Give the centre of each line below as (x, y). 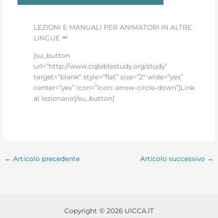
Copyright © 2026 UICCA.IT (109, 211)
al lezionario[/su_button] (74, 98)
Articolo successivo (173, 159)
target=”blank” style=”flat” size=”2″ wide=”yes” (109, 77)
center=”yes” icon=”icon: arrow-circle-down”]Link (114, 87)
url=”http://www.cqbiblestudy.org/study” (101, 66)
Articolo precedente (46, 159)
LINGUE (47, 38)
